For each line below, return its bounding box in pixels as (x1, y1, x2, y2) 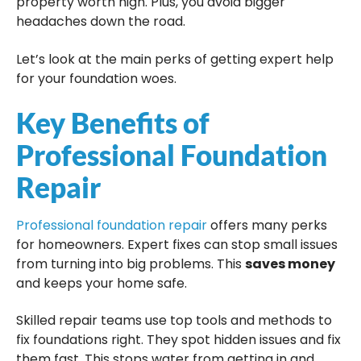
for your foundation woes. (16, 68, 176, 88)
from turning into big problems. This (16, 254, 245, 273)
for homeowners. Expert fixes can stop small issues (16, 234, 338, 254)
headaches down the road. (16, 12, 185, 31)
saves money (245, 254, 335, 273)
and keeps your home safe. (16, 273, 187, 293)
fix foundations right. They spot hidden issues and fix (16, 330, 341, 350)
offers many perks (207, 215, 327, 234)
